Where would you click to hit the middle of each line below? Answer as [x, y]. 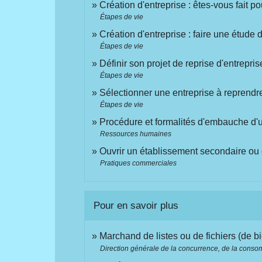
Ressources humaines [136, 134]
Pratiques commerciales [139, 163]
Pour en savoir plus [136, 205]
